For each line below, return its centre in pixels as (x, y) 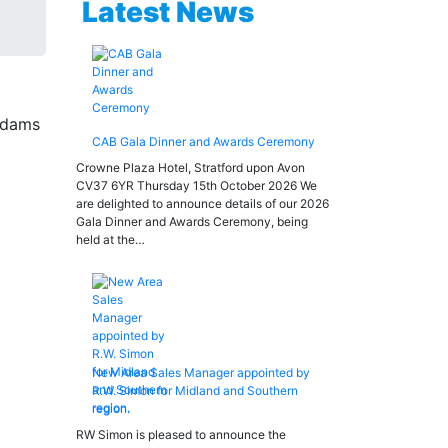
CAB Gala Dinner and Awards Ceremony (203, 141)
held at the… (110, 239)
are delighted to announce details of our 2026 (202, 203)
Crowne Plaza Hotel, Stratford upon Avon (190, 167)
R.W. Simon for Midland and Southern (195, 390)
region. (111, 408)
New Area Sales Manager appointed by (201, 372)
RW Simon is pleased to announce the (181, 434)
